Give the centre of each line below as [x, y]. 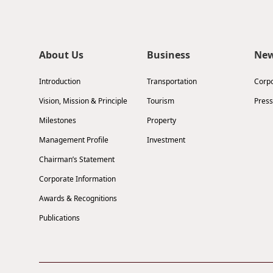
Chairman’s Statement [77, 159]
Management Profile [74, 140]
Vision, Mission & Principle [83, 101]
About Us [61, 55]
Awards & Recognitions [78, 198]
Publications [59, 218]
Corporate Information [77, 179]
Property [161, 120]
